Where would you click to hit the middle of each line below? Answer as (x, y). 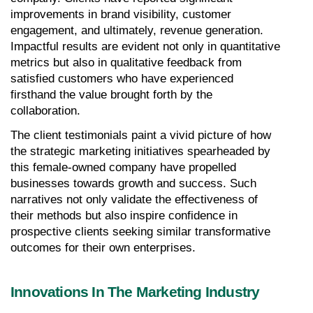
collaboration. (45, 110)
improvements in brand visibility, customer (121, 14)
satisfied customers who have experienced (122, 78)
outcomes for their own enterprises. (103, 247)
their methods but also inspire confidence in (124, 215)
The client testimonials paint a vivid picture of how (141, 135)
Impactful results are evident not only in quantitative (145, 46)
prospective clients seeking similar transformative (140, 231)
